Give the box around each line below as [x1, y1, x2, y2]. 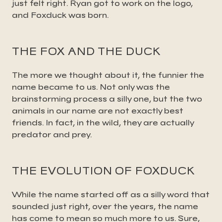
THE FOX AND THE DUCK [12, 45, 161, 57]
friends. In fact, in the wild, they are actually [12, 117, 194, 127]
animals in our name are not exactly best [12, 106, 183, 115]
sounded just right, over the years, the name [12, 201, 198, 211]
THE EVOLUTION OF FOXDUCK [12, 164, 195, 177]
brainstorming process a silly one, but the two [12, 94, 202, 104]
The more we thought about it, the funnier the [12, 70, 204, 80]
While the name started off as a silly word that [12, 189, 210, 199]
